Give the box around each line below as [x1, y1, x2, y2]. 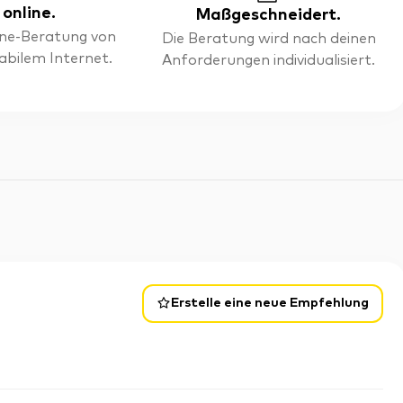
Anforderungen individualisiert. [162, 53, 376, 67]
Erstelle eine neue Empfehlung [171, 296, 369, 309]
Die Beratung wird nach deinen [161, 31, 376, 46]
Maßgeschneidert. [196, 7, 342, 23]
